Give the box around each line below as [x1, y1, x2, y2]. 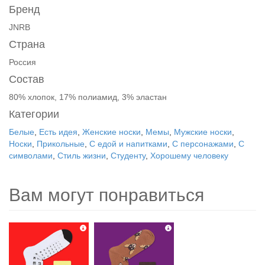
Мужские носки [174, 127, 232, 137]
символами [9, 151, 53, 160]
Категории [9, 108, 59, 120]
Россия [9, 57, 36, 67]
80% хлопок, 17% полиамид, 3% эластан [9, 92, 167, 102]
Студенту [111, 151, 146, 160]
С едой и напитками [89, 139, 167, 148]
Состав [9, 73, 44, 85]
